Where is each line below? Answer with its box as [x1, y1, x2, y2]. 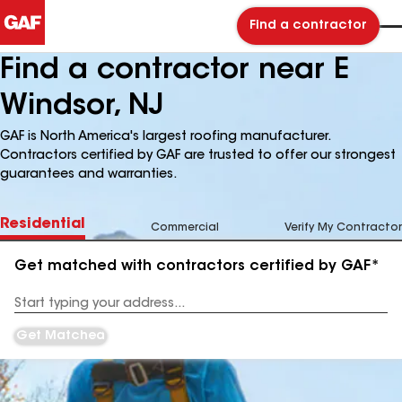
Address [14, 304, 60, 316]
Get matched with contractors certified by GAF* [14, 259, 380, 274]
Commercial [151, 223, 219, 233]
